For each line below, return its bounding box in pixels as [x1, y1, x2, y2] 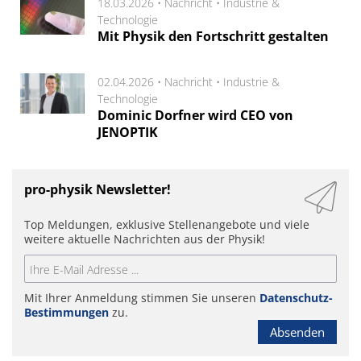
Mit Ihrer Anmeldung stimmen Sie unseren [24, 290, 259, 306]
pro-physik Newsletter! [24, 180, 171, 199]
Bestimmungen [24, 305, 109, 321]
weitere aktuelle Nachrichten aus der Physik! [24, 231, 265, 247]
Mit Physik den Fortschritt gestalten [98, 27, 329, 46]
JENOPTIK [98, 123, 158, 142]
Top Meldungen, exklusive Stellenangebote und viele [24, 217, 309, 233]
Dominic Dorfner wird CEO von [98, 106, 293, 125]
